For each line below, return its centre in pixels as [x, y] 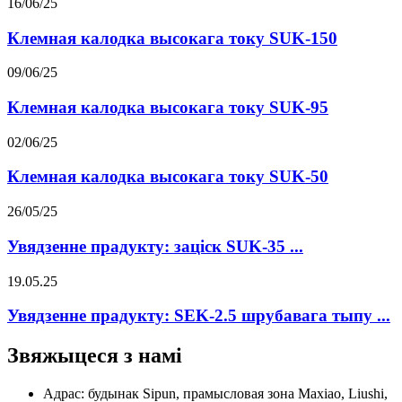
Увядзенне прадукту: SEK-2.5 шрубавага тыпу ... [199, 316]
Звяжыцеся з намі [95, 356]
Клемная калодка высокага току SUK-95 [168, 108]
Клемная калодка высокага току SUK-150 [172, 38]
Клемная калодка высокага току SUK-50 [168, 177]
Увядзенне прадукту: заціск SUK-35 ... [155, 246]
